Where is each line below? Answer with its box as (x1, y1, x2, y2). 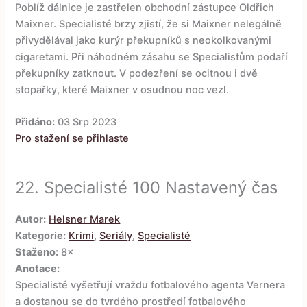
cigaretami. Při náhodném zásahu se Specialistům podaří (15, 50, 288, 63)
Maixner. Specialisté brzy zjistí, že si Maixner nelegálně (15, 17, 282, 30)
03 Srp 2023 (55, 115, 117, 128)
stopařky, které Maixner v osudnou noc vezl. (15, 83, 230, 96)
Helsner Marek (49, 212, 121, 225)
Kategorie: (15, 229, 66, 242)
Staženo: (15, 245, 59, 258)
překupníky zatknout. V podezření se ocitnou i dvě (15, 66, 258, 79)
